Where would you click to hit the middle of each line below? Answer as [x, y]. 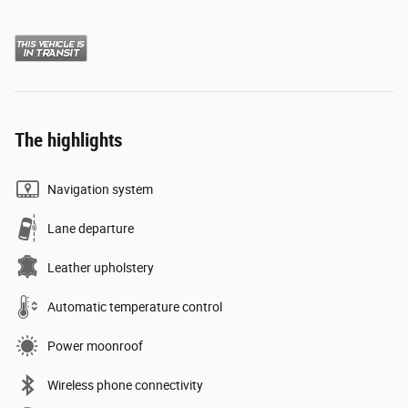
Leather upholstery [101, 267]
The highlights [69, 140]
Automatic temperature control [135, 306]
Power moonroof [95, 346]
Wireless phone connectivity [125, 385]
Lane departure [91, 228]
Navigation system [100, 189]
